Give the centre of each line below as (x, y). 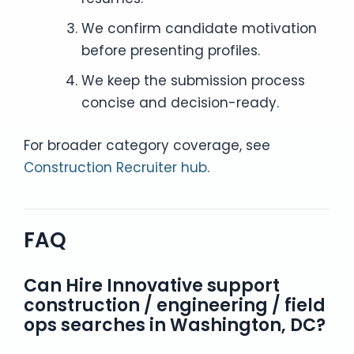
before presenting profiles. (170, 51)
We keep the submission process (193, 81)
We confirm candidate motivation (199, 28)
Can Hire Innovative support (152, 285)
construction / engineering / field (175, 305)
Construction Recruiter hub (115, 167)
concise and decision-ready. (180, 103)
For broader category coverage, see (147, 145)
